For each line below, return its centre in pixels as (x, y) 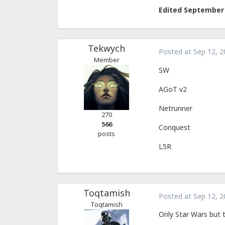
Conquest (175, 127)
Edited (171, 10)
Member (106, 60)
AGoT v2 (173, 89)
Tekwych (106, 48)
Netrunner (176, 108)
